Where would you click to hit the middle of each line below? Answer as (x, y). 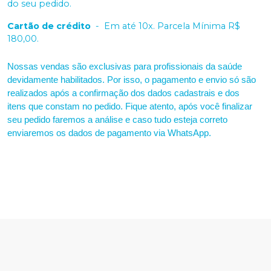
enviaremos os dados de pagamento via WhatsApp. (109, 133)
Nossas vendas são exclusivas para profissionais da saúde (125, 66)
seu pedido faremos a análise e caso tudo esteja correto (117, 119)
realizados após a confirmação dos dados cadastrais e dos (123, 93)
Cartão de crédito (49, 26)
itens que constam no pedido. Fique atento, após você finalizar (130, 106)
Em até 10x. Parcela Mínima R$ (172, 26)
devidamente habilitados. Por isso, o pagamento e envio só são (132, 80)
